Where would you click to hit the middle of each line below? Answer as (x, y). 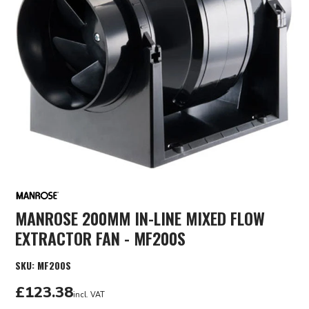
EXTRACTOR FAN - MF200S (100, 238)
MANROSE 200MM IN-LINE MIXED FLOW (140, 218)
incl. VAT (89, 295)
